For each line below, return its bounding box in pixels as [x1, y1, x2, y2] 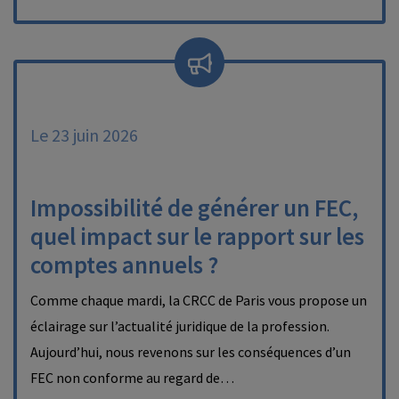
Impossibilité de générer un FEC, [30, 192, 358, 223]
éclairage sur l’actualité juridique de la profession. [30, 317, 330, 335]
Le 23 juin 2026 [30, 124, 138, 146]
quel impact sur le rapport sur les [30, 221, 364, 251]
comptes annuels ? [30, 249, 218, 280]
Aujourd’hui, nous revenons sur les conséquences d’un [30, 343, 351, 361]
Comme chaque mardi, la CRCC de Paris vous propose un [30, 291, 367, 309]
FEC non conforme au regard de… [30, 369, 234, 387]
